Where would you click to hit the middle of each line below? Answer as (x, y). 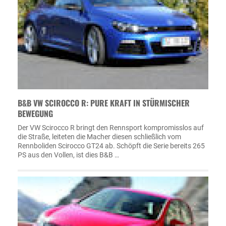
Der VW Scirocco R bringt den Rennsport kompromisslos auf (111, 127)
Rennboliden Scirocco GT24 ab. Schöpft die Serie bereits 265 (111, 146)
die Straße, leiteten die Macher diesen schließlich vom (99, 136)
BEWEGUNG (35, 113)
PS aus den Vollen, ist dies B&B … (68, 155)
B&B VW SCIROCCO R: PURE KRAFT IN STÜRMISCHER (104, 103)
